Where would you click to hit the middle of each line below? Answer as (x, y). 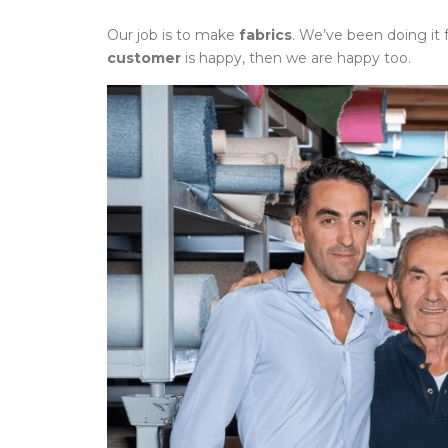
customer (144, 58)
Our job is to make (173, 35)
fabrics (265, 35)
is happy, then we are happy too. (296, 58)
